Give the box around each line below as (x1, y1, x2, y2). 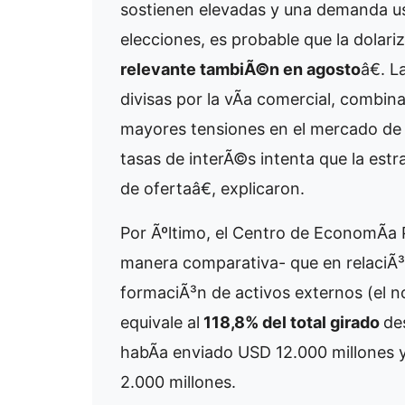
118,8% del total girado (200, 313, 383, 333)
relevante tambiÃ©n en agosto (120, 60, 361, 80)
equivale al (120, 313, 200, 333)
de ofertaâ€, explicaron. (120, 179, 305, 199)
